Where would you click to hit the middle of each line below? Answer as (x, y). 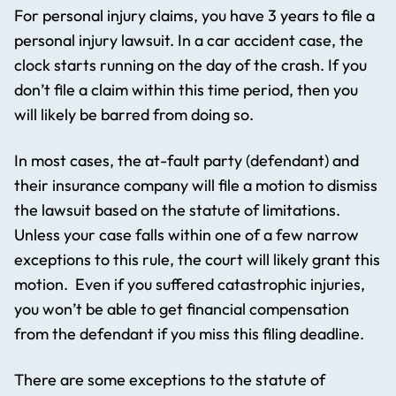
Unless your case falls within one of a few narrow (187, 235)
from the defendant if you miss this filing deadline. (189, 334)
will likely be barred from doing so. (134, 115)
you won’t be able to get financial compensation (182, 309)
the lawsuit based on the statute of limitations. (177, 210)
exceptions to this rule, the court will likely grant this (197, 260)
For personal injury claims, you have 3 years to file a (194, 16)
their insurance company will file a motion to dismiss (196, 186)
